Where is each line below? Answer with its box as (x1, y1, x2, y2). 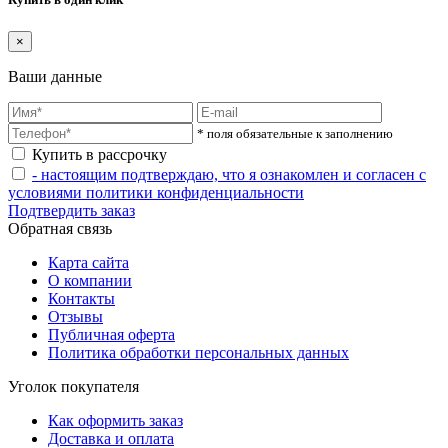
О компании (48, 271, 132, 289)
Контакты (48, 289, 115, 307)
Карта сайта (48, 253, 129, 271)
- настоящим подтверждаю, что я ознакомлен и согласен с (32, 165, 426, 183)
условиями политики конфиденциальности (8, 183, 304, 201)
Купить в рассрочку (32, 145, 167, 163)
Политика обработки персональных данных (48, 343, 349, 361)
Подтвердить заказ (8, 201, 135, 219)
